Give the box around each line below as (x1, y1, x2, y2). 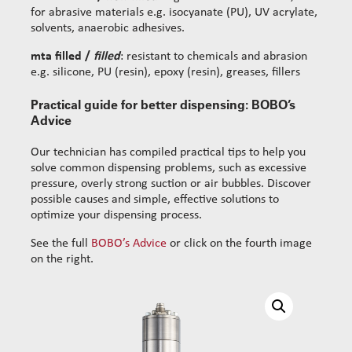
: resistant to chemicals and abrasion (120, 49, 307, 63)
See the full (31, 237, 91, 251)
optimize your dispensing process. (31, 209, 202, 222)
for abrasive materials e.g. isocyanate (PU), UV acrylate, (31, 5, 317, 19)
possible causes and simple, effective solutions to (31, 193, 279, 207)
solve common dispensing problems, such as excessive (31, 162, 306, 175)
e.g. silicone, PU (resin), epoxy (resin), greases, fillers (31, 65, 300, 79)
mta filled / (31, 49, 93, 63)
